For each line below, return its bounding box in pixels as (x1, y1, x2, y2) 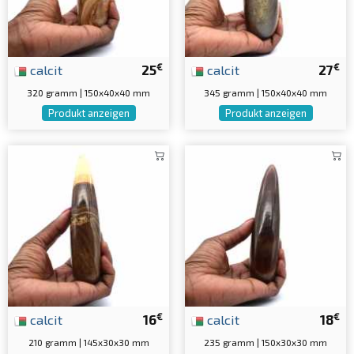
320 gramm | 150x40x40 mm (27, 87, 150, 99)
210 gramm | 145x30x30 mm (28, 337, 149, 348)
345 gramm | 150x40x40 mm (204, 87, 327, 99)
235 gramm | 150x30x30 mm (204, 337, 327, 348)
